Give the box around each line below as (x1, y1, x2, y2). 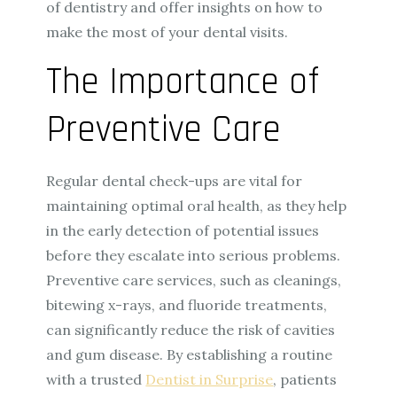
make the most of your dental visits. (46, 23, 289, 42)
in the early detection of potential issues (46, 222, 320, 240)
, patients (273, 370, 338, 389)
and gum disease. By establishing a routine (46, 346, 333, 364)
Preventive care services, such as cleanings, (46, 271, 342, 290)
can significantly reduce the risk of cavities (46, 321, 336, 339)
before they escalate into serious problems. (46, 246, 341, 265)
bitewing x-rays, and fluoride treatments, (46, 296, 328, 315)
